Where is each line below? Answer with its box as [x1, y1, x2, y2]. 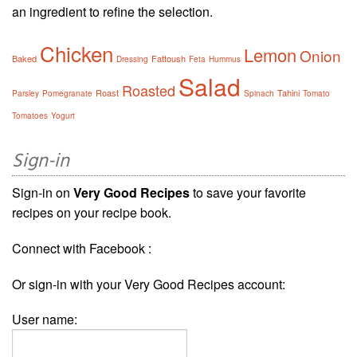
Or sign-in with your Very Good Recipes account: [12, 274, 285, 293]
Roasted [122, 79, 175, 100]
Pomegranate [42, 87, 92, 99]
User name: [12, 309, 77, 328]
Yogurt [51, 109, 75, 121]
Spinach [244, 87, 274, 99]
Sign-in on [12, 182, 73, 202]
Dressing [116, 53, 148, 65]
